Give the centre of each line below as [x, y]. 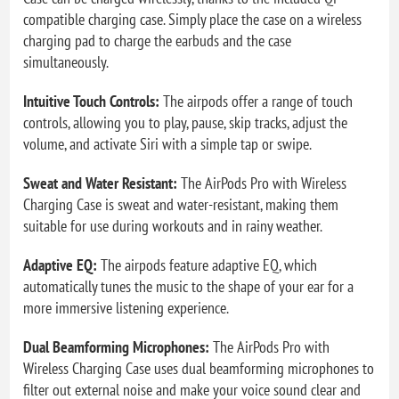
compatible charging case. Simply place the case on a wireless [193, 19]
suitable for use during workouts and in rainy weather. [173, 225]
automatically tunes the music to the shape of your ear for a [189, 286]
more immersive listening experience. [126, 307]
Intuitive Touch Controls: [92, 101]
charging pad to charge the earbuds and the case [158, 40]
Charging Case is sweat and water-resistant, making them [181, 204]
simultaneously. [66, 61]
